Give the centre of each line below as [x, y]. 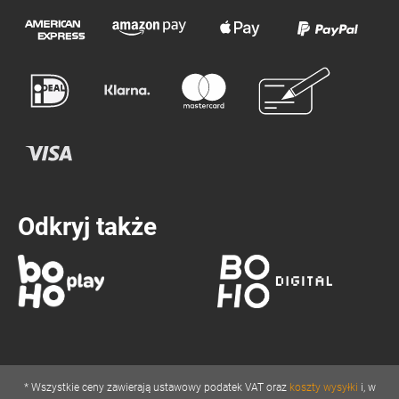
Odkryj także [87, 227]
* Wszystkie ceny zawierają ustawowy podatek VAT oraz [156, 387]
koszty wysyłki [323, 387]
